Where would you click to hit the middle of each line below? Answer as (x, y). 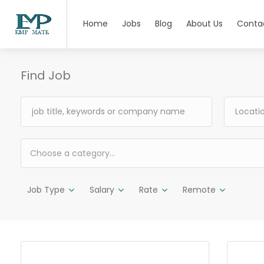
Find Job (46, 75)
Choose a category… (72, 153)
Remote (199, 190)
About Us (204, 24)
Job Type (46, 190)
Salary (102, 190)
